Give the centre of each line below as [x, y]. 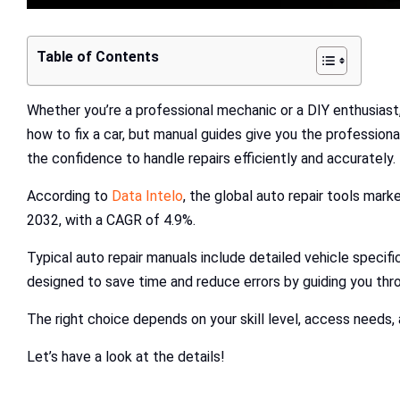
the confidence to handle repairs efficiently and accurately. [211, 159]
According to [69, 196]
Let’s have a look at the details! [126, 357]
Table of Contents [98, 57]
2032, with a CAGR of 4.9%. [113, 221]
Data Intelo [147, 196]
